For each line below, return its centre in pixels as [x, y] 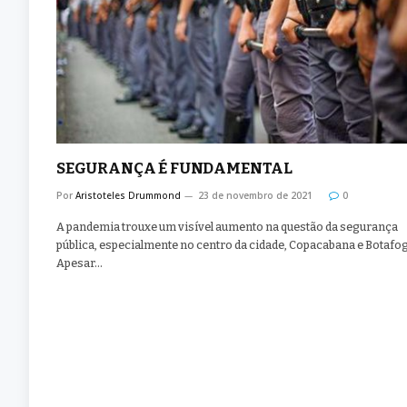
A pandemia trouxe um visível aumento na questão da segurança [227, 227]
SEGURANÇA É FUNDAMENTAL [175, 169]
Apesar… [79, 263]
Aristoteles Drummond [128, 196]
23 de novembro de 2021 [255, 196]
